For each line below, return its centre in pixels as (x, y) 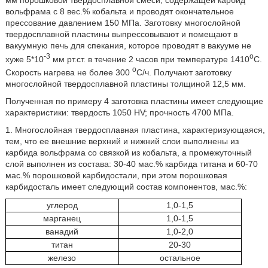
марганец (62, 218)
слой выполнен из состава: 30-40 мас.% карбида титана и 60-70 (131, 164)
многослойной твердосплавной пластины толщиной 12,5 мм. (125, 83)
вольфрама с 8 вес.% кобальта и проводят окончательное (119, 11)
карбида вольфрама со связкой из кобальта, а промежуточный (128, 152)
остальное (180, 258)
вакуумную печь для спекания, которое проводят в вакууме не (128, 45)
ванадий (62, 231)
